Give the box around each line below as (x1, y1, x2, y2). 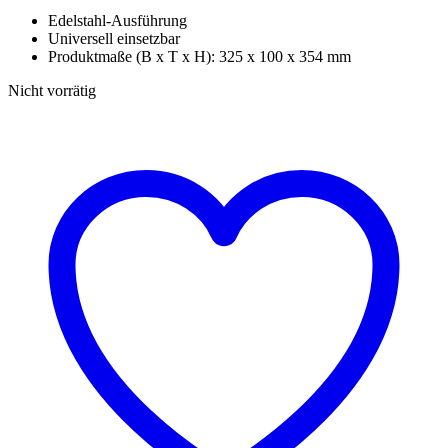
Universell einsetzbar (48, 29, 180, 47)
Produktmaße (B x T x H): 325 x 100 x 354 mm (48, 47, 351, 65)
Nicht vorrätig (8, 81, 96, 99)
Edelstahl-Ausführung (48, 11, 187, 29)
